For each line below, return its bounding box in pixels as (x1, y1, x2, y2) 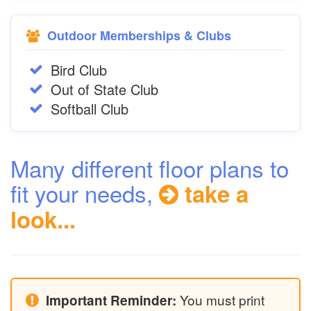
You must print (176, 290, 264, 309)
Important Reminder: (46, 291, 176, 310)
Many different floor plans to (10, 151, 289, 184)
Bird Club (51, 60, 107, 80)
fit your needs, (10, 176, 159, 209)
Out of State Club (51, 79, 158, 99)
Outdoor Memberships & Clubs (44, 26, 231, 44)
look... (10, 203, 76, 235)
